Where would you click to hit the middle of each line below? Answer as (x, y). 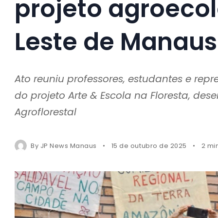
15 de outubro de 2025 (149, 145)
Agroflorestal (45, 112)
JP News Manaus (68, 145)
